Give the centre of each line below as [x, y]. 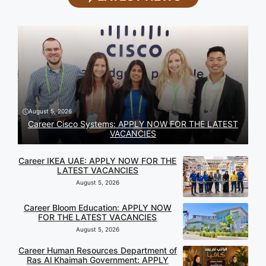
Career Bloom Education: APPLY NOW [97, 208]
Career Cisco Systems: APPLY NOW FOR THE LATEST [133, 124]
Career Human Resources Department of [97, 251]
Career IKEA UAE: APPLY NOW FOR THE [98, 161]
